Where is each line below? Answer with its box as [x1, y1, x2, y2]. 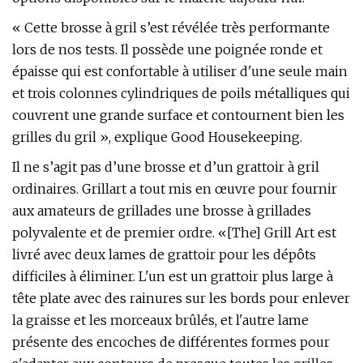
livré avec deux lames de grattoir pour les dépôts [12, 246, 316, 263]
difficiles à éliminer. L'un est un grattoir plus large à [12, 268, 333, 284]
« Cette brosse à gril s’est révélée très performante [12, 19, 330, 36]
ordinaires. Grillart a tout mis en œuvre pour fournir [12, 181, 337, 197]
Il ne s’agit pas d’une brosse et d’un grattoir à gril [12, 159, 319, 175]
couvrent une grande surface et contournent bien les [12, 107, 344, 123]
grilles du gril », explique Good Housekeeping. [12, 129, 302, 145]
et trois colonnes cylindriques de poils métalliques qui [12, 85, 350, 101]
